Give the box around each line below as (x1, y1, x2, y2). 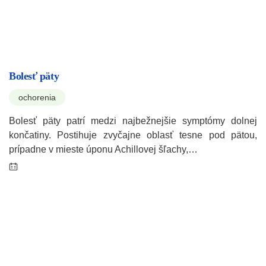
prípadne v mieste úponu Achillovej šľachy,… (9, 144, 198, 155)
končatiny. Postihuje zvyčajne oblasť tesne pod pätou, (9, 130, 257, 141)
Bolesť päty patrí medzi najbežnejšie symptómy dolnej (9, 116, 257, 126)
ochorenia (18, 93, 56, 103)
